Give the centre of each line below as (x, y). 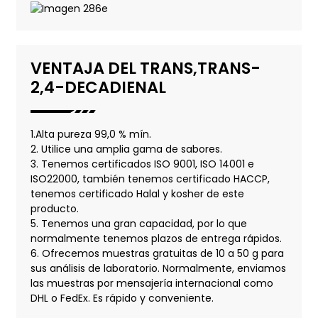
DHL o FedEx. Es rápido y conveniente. (122, 298)
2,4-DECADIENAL (98, 87)
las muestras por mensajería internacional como (152, 284)
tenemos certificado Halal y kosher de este (137, 194)
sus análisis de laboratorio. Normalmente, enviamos (158, 269)
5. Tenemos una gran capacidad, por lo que (138, 224)
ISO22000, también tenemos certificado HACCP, (150, 179)
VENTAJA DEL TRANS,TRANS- (145, 68)
